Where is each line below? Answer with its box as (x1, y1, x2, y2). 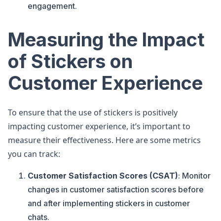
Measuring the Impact (8, 28, 205, 51)
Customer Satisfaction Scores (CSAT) (28, 171, 178, 181)
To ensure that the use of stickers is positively (8, 107, 178, 118)
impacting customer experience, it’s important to (8, 121, 190, 132)
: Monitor (178, 171, 211, 181)
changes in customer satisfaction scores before (28, 184, 204, 194)
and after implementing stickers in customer (28, 198, 190, 208)
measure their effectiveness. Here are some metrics (8, 135, 201, 146)
